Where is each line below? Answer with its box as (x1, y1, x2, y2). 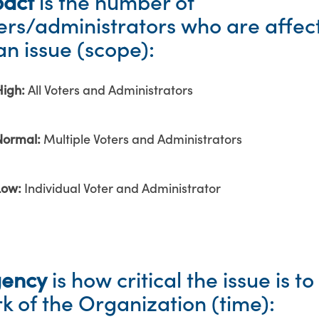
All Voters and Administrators (28, 83, 193, 98)
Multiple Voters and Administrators (43, 132, 242, 147)
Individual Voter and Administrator (24, 182, 221, 197)
